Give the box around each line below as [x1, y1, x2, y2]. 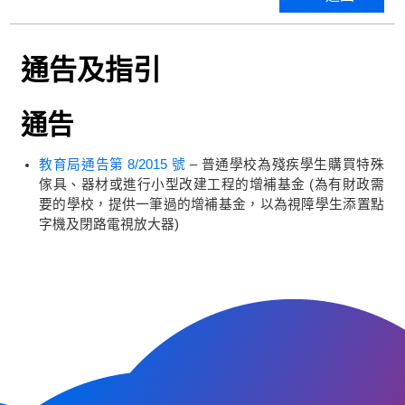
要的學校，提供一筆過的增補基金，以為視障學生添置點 [39, 197, 384, 212]
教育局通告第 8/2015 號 [39, 157, 186, 173]
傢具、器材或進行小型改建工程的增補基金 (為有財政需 [39, 177, 384, 193]
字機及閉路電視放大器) [39, 217, 180, 232]
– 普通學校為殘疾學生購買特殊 [185, 157, 384, 173]
